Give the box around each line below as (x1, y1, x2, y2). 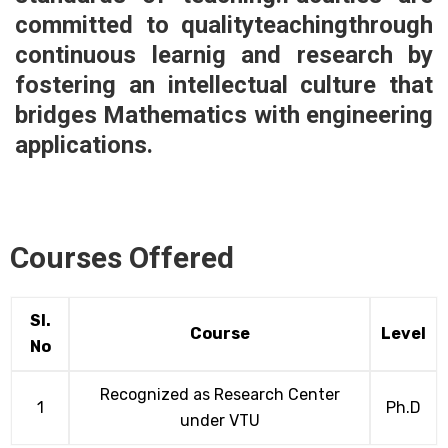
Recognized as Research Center (99, 385, 340, 405)
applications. (15, 131, 153, 160)
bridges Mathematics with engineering (15, 101, 433, 130)
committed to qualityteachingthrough (15, 11, 433, 40)
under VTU (179, 411, 260, 431)
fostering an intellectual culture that (15, 71, 433, 100)
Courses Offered (10, 240, 234, 276)
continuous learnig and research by (15, 41, 433, 70)
